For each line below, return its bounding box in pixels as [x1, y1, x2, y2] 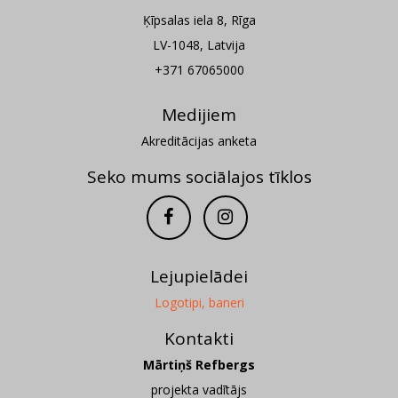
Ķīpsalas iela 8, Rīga [142, 12, 256, 28]
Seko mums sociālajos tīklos [86, 165, 312, 188]
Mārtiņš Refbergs [143, 356, 255, 373]
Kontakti [164, 327, 234, 350]
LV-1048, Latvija [153, 36, 245, 53]
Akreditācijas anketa [141, 132, 257, 149]
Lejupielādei [150, 265, 248, 288]
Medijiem [162, 103, 236, 126]
